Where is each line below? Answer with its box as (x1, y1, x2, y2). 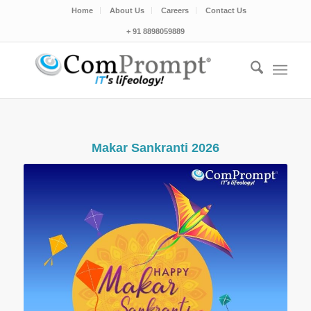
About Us (109, 6, 144, 15)
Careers (160, 6, 189, 15)
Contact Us (205, 6, 246, 15)
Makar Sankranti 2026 (91, 141, 219, 155)
